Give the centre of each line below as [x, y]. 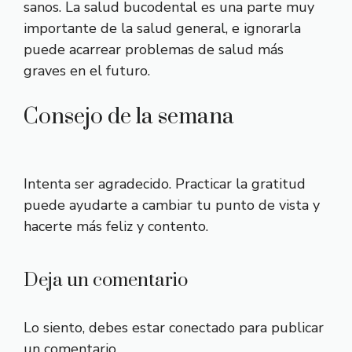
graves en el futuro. [87, 71]
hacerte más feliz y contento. [116, 226]
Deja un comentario [106, 280]
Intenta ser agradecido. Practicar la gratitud [165, 184]
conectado [202, 328]
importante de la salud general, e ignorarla [162, 28]
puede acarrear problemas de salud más [154, 49]
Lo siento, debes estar [96, 328]
